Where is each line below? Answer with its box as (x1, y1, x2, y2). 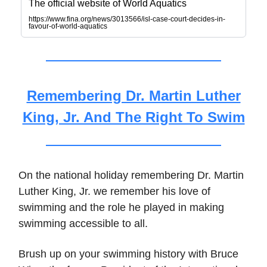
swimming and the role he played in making (18, 201, 224, 214)
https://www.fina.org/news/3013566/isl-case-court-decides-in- (29, 15, 225, 24)
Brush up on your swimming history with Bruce (18, 248, 238, 260)
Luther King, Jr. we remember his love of (18, 185, 210, 198)
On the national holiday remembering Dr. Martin (18, 169, 244, 182)
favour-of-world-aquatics (29, 22, 107, 31)
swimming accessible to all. (18, 218, 148, 230)
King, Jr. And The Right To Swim (22, 109, 245, 126)
